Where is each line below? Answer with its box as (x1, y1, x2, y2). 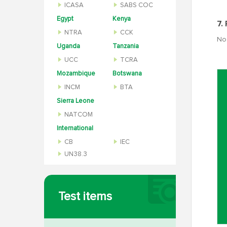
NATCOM (64, 111, 93, 118)
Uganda (57, 43, 80, 50)
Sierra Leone (57, 98, 94, 104)
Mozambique (57, 70, 95, 77)
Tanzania (112, 43, 139, 50)
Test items (58, 191, 112, 203)
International (57, 125, 93, 132)
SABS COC (120, 2, 153, 9)
